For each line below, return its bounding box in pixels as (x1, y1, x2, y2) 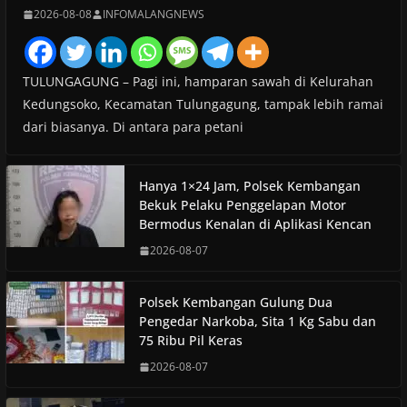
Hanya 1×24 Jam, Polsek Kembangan (138, 177, 361, 195)
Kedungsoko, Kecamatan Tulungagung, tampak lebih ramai (22, 95, 383, 114)
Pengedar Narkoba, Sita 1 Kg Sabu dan (138, 313, 376, 331)
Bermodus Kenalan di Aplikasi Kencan (138, 215, 372, 233)
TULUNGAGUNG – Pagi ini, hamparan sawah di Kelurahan (22, 73, 373, 91)
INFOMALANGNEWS (102, 6, 204, 23)
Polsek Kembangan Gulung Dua (138, 293, 333, 312)
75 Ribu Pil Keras (138, 332, 243, 350)
